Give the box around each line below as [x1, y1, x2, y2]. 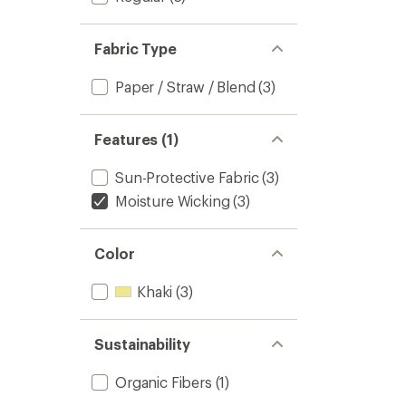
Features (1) [94, 130, 179, 148]
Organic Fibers [115, 373, 212, 391]
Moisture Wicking [115, 192, 230, 209]
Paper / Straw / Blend [115, 78, 256, 95]
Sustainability [94, 335, 190, 353]
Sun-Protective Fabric [115, 169, 259, 186]
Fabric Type [94, 40, 178, 57]
